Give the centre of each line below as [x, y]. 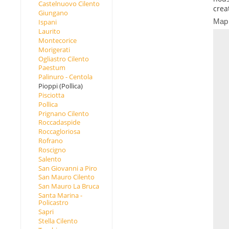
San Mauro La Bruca [68, 186]
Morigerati [54, 49]
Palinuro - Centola [65, 77]
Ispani [47, 22]
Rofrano [50, 141]
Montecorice [57, 40]
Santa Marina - [60, 196]
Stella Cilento [58, 221]
